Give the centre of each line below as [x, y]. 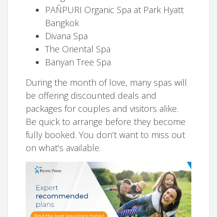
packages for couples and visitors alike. [102, 108]
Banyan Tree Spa [78, 62]
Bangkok [62, 23]
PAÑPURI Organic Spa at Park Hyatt [115, 9]
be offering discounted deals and [91, 95]
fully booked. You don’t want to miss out [106, 134]
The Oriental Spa [78, 49]
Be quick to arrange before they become [106, 121]
